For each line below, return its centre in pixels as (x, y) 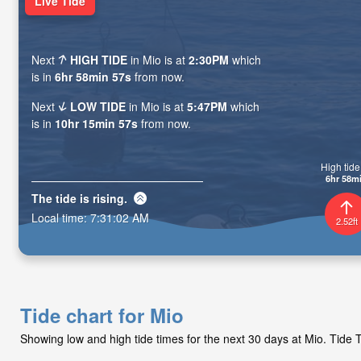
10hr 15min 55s (96, 124)
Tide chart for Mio (102, 315)
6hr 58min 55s (93, 77)
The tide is (62, 198)
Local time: (61, 217)
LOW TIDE (98, 107)
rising (108, 198)
